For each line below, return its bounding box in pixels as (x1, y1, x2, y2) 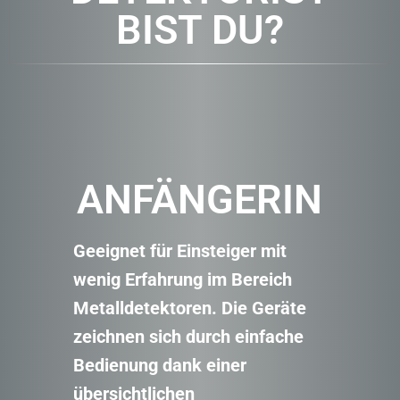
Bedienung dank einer (72, 354, 246, 377)
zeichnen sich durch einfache (72, 326, 304, 348)
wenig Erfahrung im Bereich (72, 269, 292, 291)
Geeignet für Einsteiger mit (72, 240, 287, 262)
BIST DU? (116, 6, 284, 54)
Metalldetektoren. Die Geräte (72, 297, 306, 320)
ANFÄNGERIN (77, 176, 323, 224)
